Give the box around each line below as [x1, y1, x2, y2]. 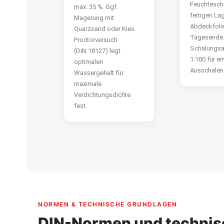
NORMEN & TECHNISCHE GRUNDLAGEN [38, 200, 177, 208]
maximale [74, 80, 101, 88]
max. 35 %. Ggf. [74, 3, 118, 11]
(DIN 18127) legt [74, 47, 120, 55]
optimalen [74, 58, 103, 66]
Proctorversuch [74, 36, 117, 44]
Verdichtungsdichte [74, 91, 130, 99]
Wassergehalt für [74, 69, 123, 77]
